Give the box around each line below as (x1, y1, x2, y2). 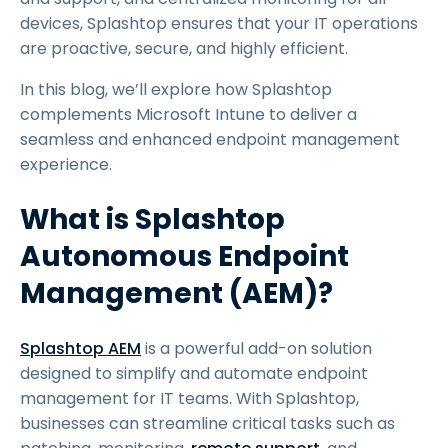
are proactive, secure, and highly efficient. (20, 37, 348, 60)
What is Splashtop (20, 200, 285, 239)
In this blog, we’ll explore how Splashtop (20, 78, 332, 101)
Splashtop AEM (20, 337, 141, 360)
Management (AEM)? (20, 274, 333, 313)
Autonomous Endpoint (20, 237, 349, 276)
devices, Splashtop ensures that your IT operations (20, 12, 418, 35)
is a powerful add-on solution (141, 337, 372, 360)
